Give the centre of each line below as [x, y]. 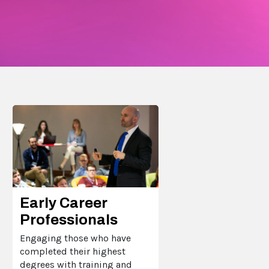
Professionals [69, 220]
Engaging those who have [76, 238]
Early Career [64, 203]
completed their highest [73, 252]
